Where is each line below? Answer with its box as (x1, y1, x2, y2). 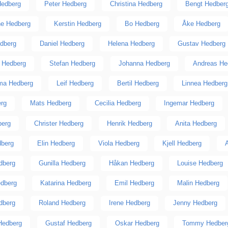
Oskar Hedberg (115, 219, 159, 227)
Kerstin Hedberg (53, 19, 101, 27)
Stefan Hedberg (49, 60, 95, 68)
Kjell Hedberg (162, 139, 202, 147)
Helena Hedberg (107, 39, 155, 47)
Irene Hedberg (108, 199, 150, 207)
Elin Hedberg (37, 139, 75, 147)
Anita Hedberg (175, 119, 217, 127)
